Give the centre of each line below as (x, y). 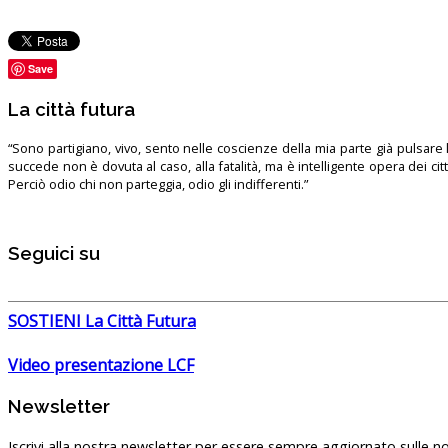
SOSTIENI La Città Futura (102, 321)
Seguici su (54, 253)
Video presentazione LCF (101, 365)
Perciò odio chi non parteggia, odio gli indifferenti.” (158, 183)
